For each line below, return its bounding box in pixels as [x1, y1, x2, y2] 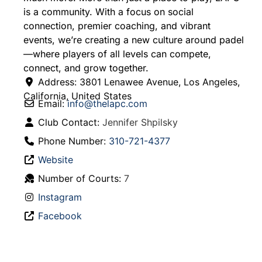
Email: [38, 97, 67, 109]
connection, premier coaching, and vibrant [23, 19, 211, 32]
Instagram [38, 191, 82, 203]
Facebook [38, 209, 82, 222]
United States [71, 89, 132, 102]
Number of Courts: [38, 172, 124, 184]
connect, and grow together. [23, 61, 149, 74]
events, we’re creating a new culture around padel [23, 33, 244, 46]
